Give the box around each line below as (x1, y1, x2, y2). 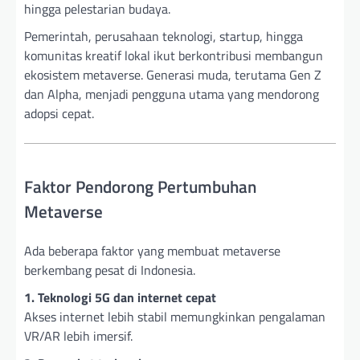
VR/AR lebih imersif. (24, 325, 133, 346)
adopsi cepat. (24, 103, 94, 123)
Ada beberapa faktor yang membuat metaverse (24, 240, 280, 260)
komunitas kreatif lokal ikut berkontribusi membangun (24, 45, 323, 65)
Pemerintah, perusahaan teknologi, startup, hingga (24, 26, 303, 46)
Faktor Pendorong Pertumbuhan (24, 173, 256, 199)
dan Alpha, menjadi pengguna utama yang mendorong (24, 84, 319, 104)
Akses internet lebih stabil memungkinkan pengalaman (24, 306, 325, 326)
